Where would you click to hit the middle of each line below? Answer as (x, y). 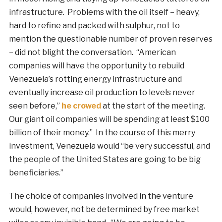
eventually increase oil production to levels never (102, 93)
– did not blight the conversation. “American (92, 53)
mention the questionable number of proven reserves (111, 39)
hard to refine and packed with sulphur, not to (94, 26)
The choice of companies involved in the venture (101, 196)
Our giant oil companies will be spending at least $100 (109, 119)
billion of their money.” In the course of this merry (102, 133)
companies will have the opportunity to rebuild (96, 66)
